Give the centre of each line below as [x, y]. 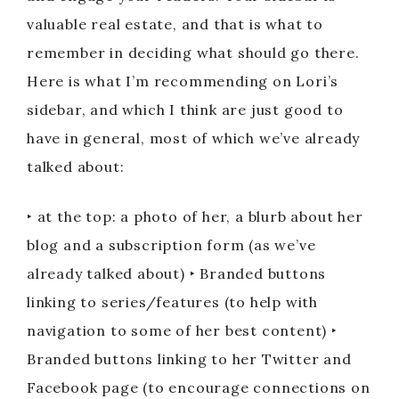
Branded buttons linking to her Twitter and [189, 359]
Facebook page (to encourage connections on [199, 387]
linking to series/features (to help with [172, 302]
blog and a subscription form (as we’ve [171, 245]
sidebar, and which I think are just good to [185, 110]
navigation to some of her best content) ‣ [182, 330]
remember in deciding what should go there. [193, 53]
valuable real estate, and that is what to [175, 24]
